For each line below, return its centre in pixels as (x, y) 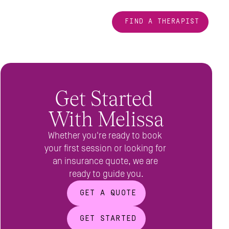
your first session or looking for (105, 148)
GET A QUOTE (108, 193)
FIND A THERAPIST (162, 21)
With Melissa (106, 119)
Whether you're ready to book (105, 136)
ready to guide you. (106, 174)
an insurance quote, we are (105, 161)
